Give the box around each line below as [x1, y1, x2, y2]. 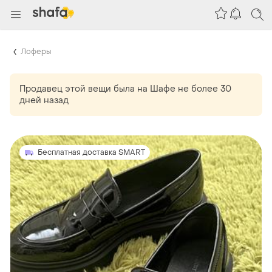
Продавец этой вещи [19, 83, 111, 95]
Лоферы [21, 46, 51, 56]
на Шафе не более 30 [137, 83, 231, 95]
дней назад [19, 94, 69, 106]
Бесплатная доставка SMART [38, 147, 145, 157]
